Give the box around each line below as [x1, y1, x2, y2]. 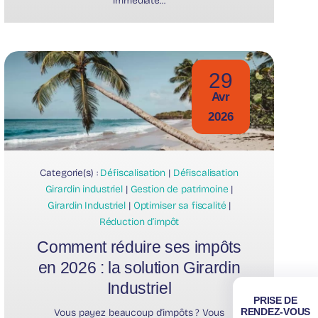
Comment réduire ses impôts [37, 237, 241, 256]
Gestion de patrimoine [130, 182, 229, 195]
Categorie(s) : [40, 166, 101, 179]
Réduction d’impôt [99, 215, 180, 228]
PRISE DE [253, 294, 297, 306]
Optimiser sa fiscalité [133, 199, 226, 212]
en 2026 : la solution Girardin [38, 258, 241, 277]
